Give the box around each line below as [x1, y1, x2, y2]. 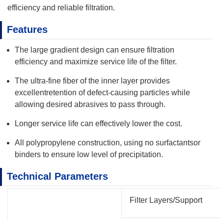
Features [7, 24, 48, 35]
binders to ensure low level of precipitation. [15, 150, 163, 159]
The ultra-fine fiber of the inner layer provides [15, 77, 170, 85]
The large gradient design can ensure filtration [15, 46, 174, 54]
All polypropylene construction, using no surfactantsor [15, 138, 200, 147]
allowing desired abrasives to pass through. [15, 100, 165, 109]
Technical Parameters [7, 171, 108, 182]
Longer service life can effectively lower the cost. [15, 119, 182, 128]
